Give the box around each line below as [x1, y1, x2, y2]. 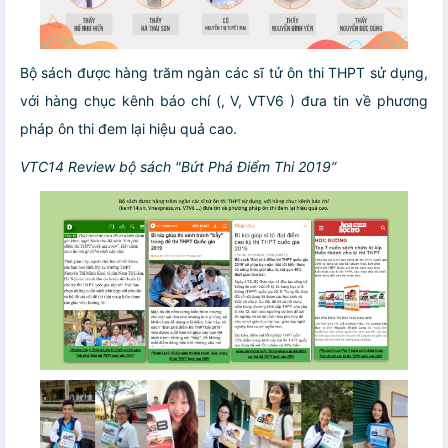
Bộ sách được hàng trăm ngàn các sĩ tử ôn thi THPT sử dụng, [20, 64, 428, 82]
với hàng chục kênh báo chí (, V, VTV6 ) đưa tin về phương [20, 92, 428, 110]
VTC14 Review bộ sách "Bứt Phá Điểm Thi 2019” [20, 158, 336, 176]
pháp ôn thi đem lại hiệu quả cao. [20, 120, 237, 138]
